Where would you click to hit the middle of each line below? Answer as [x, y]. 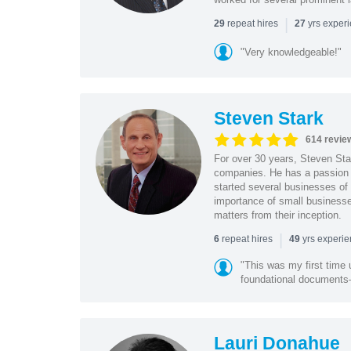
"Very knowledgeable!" [291, 52]
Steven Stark [268, 118]
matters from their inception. [277, 215]
